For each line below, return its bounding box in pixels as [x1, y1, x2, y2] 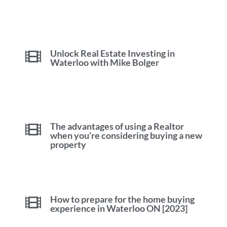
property [50, 138, 86, 150]
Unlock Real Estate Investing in [50, 47, 175, 59]
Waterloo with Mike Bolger [50, 56, 159, 68]
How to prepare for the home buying [50, 193, 195, 205]
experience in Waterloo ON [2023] [50, 202, 187, 214]
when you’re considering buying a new [50, 129, 202, 141]
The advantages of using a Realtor [50, 120, 184, 132]
